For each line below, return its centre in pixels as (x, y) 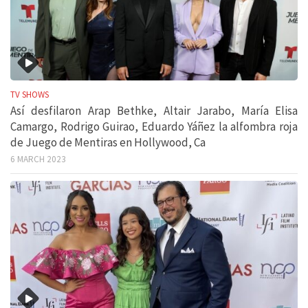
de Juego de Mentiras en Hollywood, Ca (108, 143)
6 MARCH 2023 (38, 159)
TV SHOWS (30, 95)
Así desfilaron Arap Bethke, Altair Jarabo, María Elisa (154, 111)
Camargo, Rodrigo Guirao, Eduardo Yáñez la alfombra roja (154, 127)
